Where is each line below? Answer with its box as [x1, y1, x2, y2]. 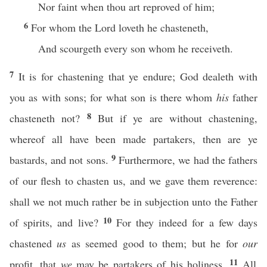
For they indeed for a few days [116, 215, 258, 229]
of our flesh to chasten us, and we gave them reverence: [10, 173, 257, 188]
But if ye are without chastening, [97, 111, 257, 125]
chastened [10, 236, 57, 250]
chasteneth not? [10, 111, 87, 125]
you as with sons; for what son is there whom [10, 90, 216, 104]
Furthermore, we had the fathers [119, 153, 258, 167]
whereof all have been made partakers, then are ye [10, 132, 257, 146]
